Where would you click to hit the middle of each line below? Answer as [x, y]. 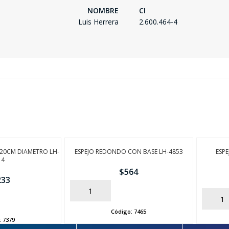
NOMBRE [103, 11]
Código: [123, 211]
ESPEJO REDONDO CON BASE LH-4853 [129, 152]
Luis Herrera [98, 22]
